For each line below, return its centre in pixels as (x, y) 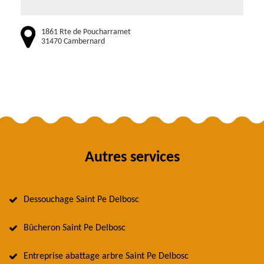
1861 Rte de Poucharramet (86, 32)
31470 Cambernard (73, 41)
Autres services (132, 158)
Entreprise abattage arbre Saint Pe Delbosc (106, 257)
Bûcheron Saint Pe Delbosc (75, 228)
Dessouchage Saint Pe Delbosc (81, 200)
